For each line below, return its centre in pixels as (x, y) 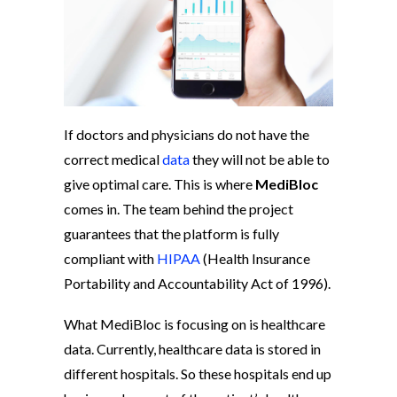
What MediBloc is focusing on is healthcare (195, 324)
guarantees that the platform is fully (171, 234)
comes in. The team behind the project (179, 209)
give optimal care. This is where (160, 184)
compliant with (110, 259)
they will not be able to (260, 160)
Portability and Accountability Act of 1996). (197, 284)
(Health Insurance (255, 259)
